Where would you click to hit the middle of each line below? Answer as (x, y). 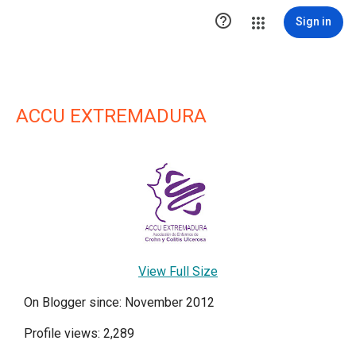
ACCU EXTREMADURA (111, 116)
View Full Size (178, 271)
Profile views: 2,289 (79, 333)
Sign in (313, 21)
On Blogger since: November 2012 (119, 302)
